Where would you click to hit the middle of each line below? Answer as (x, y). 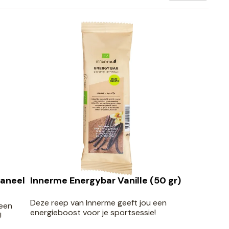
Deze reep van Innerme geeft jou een (98, 202)
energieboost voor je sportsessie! (93, 212)
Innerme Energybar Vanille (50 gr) (105, 180)
